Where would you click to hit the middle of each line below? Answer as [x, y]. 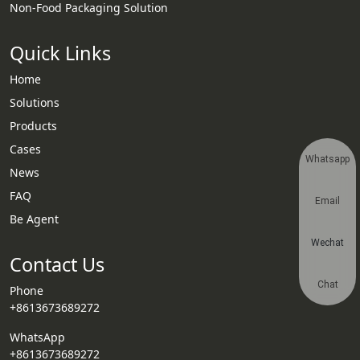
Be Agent [34, 219]
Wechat [327, 243]
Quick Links [60, 53]
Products [33, 126]
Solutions [35, 103]
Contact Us [57, 265]
